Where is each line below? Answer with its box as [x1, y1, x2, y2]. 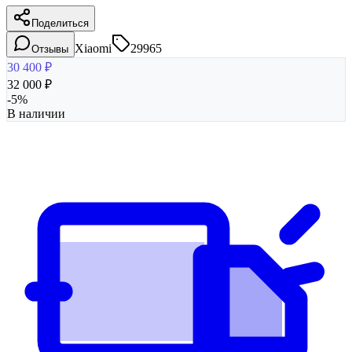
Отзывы [31, 42, 68, 55]
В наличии [7, 106, 65, 120]
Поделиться [31, 16, 89, 29]
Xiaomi [75, 41, 112, 55]
